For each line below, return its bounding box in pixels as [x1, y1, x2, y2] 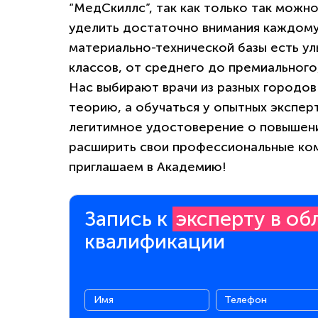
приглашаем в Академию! [69, 159, 226, 175]
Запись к [84, 206, 173, 231]
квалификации [84, 229, 226, 254]
